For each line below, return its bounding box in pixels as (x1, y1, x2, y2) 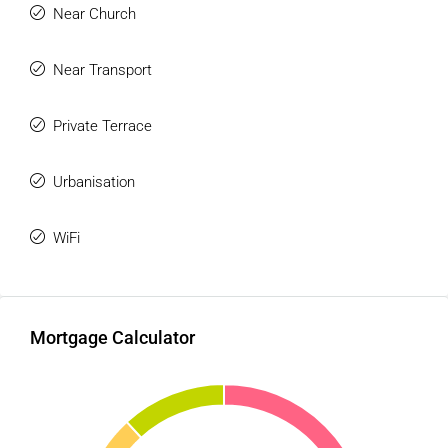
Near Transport (53, 61, 152, 79)
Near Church (53, 5, 136, 23)
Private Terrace (53, 117, 152, 135)
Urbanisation (53, 173, 135, 191)
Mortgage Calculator (30, 327, 195, 348)
